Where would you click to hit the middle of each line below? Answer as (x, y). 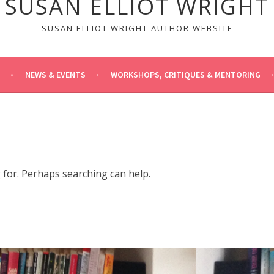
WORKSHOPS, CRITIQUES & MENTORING (186, 74)
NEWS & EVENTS (55, 74)
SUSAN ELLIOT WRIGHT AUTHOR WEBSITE (137, 28)
